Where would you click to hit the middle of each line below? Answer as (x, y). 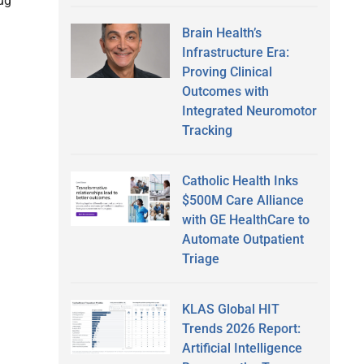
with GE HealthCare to (245, 219)
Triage (200, 258)
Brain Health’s (221, 32)
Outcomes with (225, 91)
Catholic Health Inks (240, 180)
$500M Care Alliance (243, 200)
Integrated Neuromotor (249, 110)
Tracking (207, 130)
